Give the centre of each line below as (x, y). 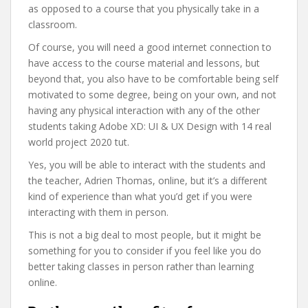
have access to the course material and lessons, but (144, 63)
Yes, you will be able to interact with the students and (147, 165)
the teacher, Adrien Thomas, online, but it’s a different (148, 180)
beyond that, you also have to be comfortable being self (153, 79)
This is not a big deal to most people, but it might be (145, 235)
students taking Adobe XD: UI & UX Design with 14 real (150, 126)
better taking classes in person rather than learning (141, 266)
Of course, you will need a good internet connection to (150, 47)
